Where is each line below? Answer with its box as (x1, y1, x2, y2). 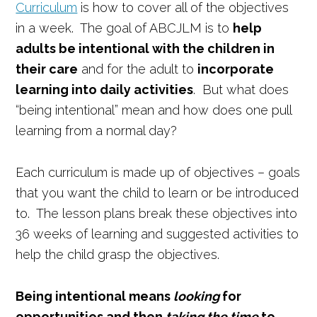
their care (16, 62, 79, 76)
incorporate (197, 62, 275, 76)
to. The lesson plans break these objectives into (16, 206, 298, 221)
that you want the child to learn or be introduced (16, 185, 299, 200)
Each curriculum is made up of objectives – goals (16, 165, 301, 180)
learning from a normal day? (16, 123, 178, 138)
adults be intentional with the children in (16, 41, 275, 56)
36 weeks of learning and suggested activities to (16, 226, 299, 241)
